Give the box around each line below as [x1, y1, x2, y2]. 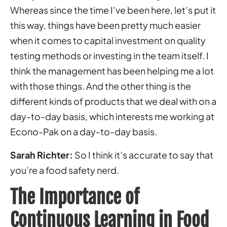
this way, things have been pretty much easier [10, 19, 201, 31]
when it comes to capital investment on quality [10, 34, 206, 46]
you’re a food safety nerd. [10, 164, 119, 176]
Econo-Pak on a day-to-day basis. [10, 125, 157, 137]
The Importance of [10, 185, 139, 209]
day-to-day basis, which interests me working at [10, 110, 214, 122]
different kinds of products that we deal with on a [10, 95, 216, 107]
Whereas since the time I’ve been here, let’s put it [10, 4, 216, 16]
